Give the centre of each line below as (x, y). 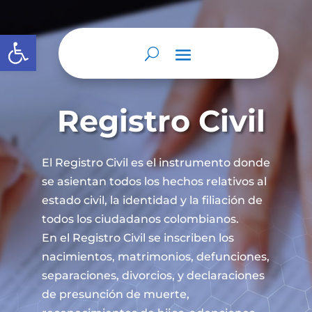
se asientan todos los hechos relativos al (154, 181)
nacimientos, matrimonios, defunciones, (155, 257)
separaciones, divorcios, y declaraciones (153, 275)
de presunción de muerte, (115, 294)
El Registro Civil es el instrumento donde (156, 163)
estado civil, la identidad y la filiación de (152, 200)
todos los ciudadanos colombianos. (140, 219)
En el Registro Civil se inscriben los (138, 238)
